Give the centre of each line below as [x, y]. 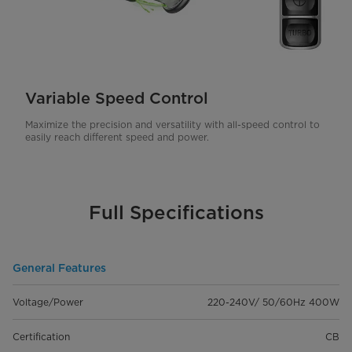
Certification [41, 336]
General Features [59, 268]
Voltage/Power [48, 302]
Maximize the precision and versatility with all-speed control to [172, 124]
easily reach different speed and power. [117, 137]
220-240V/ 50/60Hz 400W [273, 302]
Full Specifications [176, 212]
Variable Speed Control [117, 98]
